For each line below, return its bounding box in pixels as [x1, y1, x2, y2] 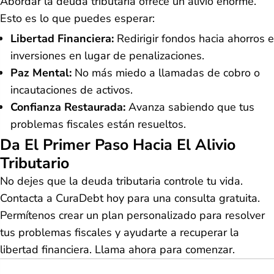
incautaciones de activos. [10, 82, 133, 97]
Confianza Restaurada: [10, 99, 125, 114]
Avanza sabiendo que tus [125, 99, 254, 114]
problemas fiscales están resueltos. [10, 116, 186, 131]
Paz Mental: [10, 65, 72, 80]
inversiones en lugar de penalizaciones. [10, 48, 204, 63]
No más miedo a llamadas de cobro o [72, 65, 260, 80]
